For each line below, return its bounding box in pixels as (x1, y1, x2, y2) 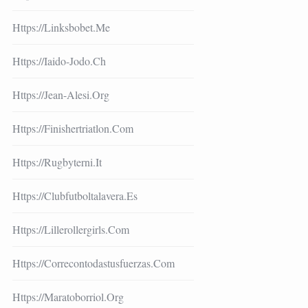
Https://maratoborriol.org (12, 289, 124, 304)
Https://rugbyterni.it (12, 154, 102, 169)
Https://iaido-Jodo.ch (12, 53, 106, 68)
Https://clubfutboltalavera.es (12, 188, 137, 203)
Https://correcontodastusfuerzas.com (12, 255, 175, 270)
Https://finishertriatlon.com (12, 120, 133, 135)
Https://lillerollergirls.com (12, 221, 129, 236)
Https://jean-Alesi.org (12, 87, 109, 102)
